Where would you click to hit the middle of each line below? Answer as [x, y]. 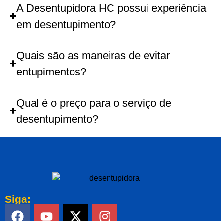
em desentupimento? [66, 24]
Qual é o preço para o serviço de [94, 103]
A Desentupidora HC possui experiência [111, 8]
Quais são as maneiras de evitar [93, 55]
